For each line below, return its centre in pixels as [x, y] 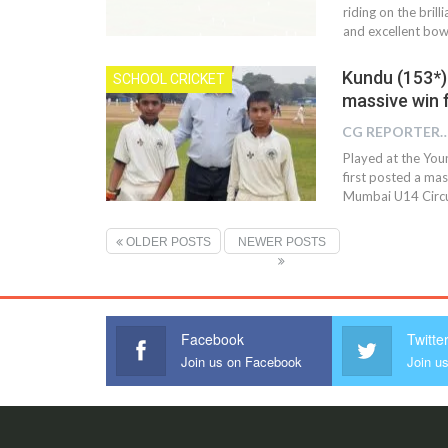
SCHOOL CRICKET [169, 79]
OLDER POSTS [167, 242]
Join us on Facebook [242, 362]
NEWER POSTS [281, 242]
